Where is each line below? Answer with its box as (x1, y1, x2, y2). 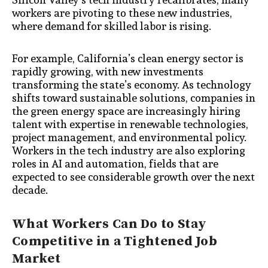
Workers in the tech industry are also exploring (12, 141, 245, 159)
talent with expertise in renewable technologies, (12, 115, 248, 133)
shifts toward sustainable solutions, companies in (12, 89, 255, 106)
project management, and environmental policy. (12, 128, 246, 146)
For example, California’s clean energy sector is (12, 49, 243, 67)
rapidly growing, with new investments (12, 62, 203, 80)
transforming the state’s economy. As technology (12, 75, 251, 93)
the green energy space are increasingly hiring (12, 102, 240, 120)
